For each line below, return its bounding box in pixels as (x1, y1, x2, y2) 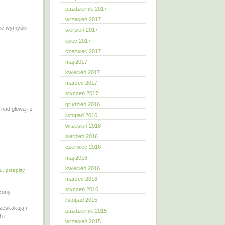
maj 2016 (65, 154, 87, 161)
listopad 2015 (65, 197, 97, 203)
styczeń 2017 (65, 90, 98, 97)
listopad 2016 (65, 111, 97, 118)
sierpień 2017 (65, 27, 98, 33)
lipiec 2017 (65, 37, 91, 44)
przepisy (6, 167, 24, 173)
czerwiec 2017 (65, 48, 101, 54)
